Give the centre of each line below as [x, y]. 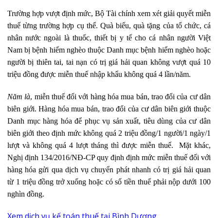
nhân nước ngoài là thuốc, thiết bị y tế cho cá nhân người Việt [109, 38]
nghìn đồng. [26, 194]
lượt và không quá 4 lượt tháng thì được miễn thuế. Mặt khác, [109, 145]
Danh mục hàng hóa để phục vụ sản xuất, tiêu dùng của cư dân [109, 121]
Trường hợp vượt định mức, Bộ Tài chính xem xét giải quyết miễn [109, 14]
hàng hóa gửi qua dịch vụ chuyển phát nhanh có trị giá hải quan [109, 169]
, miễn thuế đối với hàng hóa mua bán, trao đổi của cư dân [121, 96]
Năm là [19, 96]
